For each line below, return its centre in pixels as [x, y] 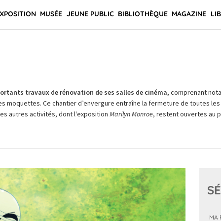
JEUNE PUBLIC [90, 14]
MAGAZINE [189, 14]
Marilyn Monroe [131, 114]
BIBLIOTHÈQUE [143, 14]
